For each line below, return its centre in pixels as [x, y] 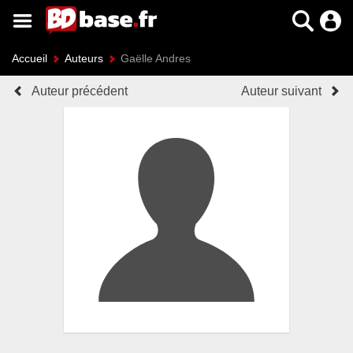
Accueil [30, 58]
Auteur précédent [80, 91]
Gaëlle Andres [156, 58]
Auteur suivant [281, 91]
